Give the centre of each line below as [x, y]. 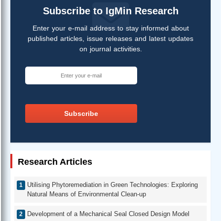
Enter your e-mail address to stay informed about [110, 28]
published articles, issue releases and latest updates [110, 38]
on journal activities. [110, 49]
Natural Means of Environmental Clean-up [87, 194]
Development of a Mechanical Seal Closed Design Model [108, 214]
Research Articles [55, 162]
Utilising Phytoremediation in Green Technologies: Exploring [112, 185]
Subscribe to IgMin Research [110, 11]
